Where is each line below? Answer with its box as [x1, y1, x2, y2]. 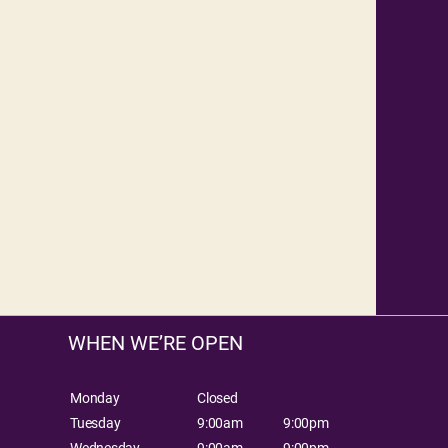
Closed [197, 390, 238, 407]
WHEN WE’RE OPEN [68, 331, 244, 356]
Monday [70, 390, 120, 407]
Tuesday [70, 415, 121, 432]
